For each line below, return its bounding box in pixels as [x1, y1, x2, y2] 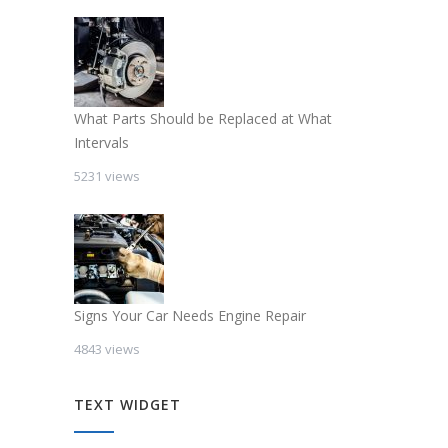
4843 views [74, 340, 140, 359]
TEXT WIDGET [74, 395, 181, 415]
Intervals [74, 133, 129, 153]
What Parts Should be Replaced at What [74, 109, 332, 129]
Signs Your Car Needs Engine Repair [74, 306, 306, 326]
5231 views [74, 167, 140, 186]
